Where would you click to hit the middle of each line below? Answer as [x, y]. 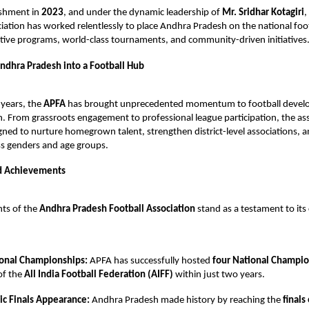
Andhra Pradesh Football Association [117, 210]
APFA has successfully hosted [150, 261]
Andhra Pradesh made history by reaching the [186, 301]
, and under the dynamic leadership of [143, 13]
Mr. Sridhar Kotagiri [263, 13]
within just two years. [219, 275]
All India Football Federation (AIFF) [99, 275]
